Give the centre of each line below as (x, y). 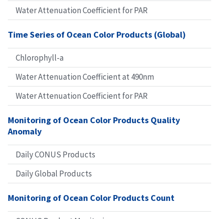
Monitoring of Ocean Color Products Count (91, 198)
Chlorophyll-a (40, 58)
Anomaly (25, 131)
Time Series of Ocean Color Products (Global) (97, 35)
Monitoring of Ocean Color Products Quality (94, 120)
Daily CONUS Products (55, 155)
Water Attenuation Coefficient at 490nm (85, 77)
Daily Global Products (54, 174)
